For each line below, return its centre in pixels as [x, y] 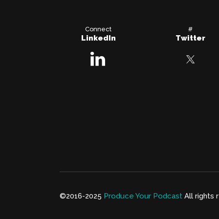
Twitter [190, 38]
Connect [99, 29]
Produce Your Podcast [143, 196]
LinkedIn [98, 38]
